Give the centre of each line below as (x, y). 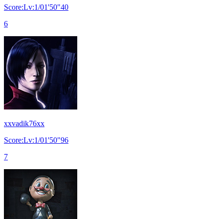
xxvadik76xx (24, 123)
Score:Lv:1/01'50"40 (36, 7)
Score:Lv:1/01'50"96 (36, 140)
